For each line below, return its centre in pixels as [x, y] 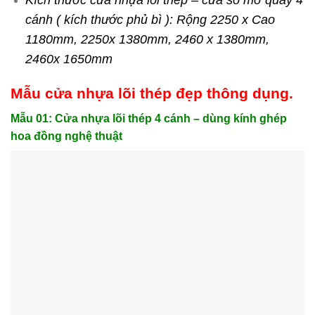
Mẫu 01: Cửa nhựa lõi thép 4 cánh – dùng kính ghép [149, 118]
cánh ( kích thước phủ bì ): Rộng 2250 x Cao [150, 20]
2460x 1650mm [69, 59]
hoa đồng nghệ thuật [66, 136]
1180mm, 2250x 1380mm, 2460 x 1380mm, [147, 40]
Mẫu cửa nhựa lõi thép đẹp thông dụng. [152, 94]
